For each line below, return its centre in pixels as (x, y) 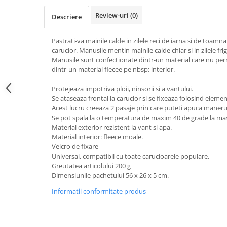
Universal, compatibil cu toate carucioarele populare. (130, 156)
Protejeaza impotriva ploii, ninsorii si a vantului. (122, 89)
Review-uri (113, 15)
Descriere (67, 17)
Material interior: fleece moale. (97, 137)
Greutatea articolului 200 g (91, 166)
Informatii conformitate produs (99, 191)
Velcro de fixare (75, 146)
